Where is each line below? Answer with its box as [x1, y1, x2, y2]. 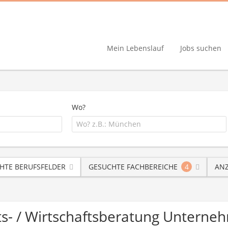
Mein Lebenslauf [107, 43, 164, 53]
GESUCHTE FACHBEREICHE [89, 161, 178, 172]
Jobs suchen [180, 43, 221, 53]
